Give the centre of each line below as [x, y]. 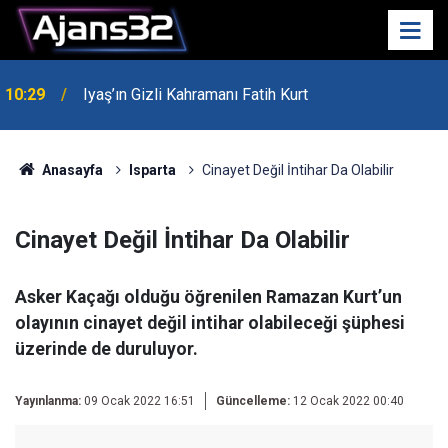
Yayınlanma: [48, 401]
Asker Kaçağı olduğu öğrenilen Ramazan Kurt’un [208, 297]
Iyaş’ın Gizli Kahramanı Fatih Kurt [195, 50]
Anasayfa [70, 170]
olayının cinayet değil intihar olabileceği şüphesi [210, 323]
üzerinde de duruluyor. [106, 349]
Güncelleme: [253, 401]
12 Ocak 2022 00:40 [347, 401]
